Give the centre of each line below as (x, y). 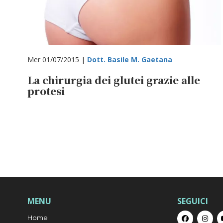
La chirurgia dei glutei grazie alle (114, 80)
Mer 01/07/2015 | (57, 59)
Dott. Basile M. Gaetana (130, 59)
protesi (46, 91)
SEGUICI (193, 201)
